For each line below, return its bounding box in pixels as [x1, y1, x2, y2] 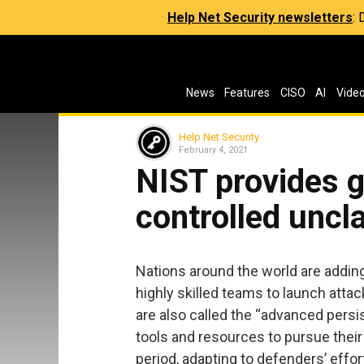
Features [224, 86, 271, 99]
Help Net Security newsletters [167, 10, 353, 25]
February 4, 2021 [179, 144, 248, 155]
